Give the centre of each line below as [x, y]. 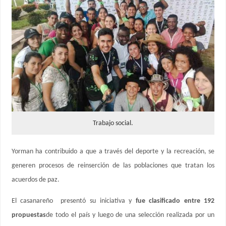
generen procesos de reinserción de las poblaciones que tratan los [113, 165]
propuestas [29, 215]
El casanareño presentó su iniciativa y [73, 201]
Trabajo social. [113, 124]
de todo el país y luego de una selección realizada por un [130, 215]
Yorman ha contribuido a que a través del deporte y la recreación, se [113, 151]
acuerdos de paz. [35, 180]
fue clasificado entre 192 [175, 201]
